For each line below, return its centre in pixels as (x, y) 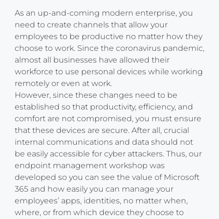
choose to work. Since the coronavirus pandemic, (109, 48)
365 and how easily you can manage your (94, 189)
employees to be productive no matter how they (109, 37)
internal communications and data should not (104, 142)
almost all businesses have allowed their (92, 60)
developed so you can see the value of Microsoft (107, 177)
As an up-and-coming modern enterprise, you (104, 13)
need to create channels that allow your (91, 25)
